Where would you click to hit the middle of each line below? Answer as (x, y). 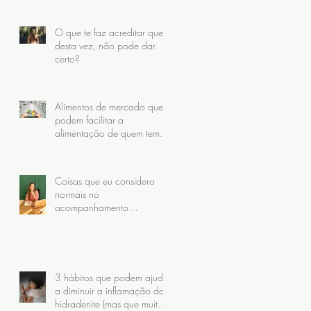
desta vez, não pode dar (105, 46)
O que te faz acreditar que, (110, 33)
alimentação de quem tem (107, 133)
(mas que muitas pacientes (107, 234)
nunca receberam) (91, 247)
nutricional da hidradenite (107, 221)
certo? (67, 59)
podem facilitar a (89, 120)
